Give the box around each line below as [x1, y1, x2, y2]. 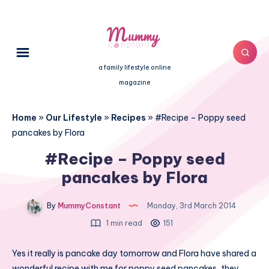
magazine [118, 78, 151, 87]
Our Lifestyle [46, 112, 102, 124]
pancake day [65, 248, 118, 259]
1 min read [104, 219, 142, 228]
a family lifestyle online [98, 63, 171, 72]
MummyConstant [56, 201, 121, 210]
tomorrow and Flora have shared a [118, 248, 256, 259]
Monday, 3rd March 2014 [145, 201, 236, 210]
